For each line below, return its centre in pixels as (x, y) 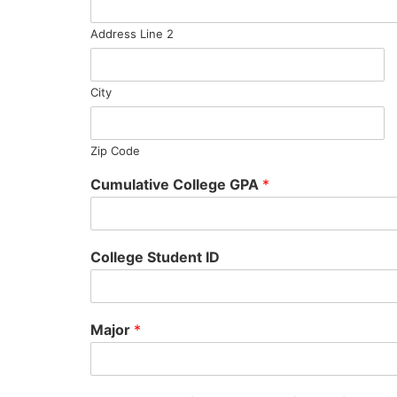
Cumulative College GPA (176, 184)
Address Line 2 (132, 34)
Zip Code (115, 151)
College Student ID (155, 257)
